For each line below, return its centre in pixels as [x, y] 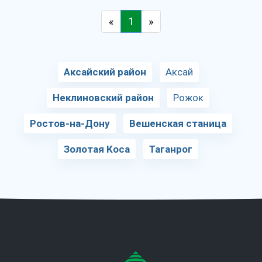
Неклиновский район [103, 98]
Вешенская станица [178, 123]
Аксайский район [105, 72]
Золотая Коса [97, 149]
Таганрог [171, 149]
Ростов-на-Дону [70, 123]
